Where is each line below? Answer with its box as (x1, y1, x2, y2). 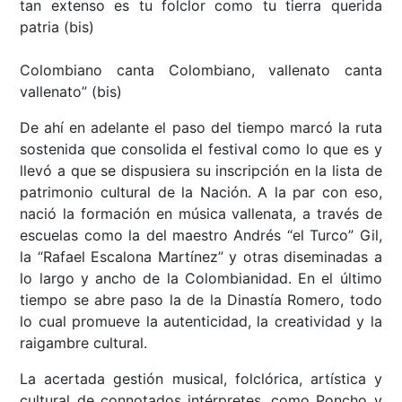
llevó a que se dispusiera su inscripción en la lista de (20, 162, 382, 180)
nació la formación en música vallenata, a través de (20, 205, 382, 223)
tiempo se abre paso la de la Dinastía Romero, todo (20, 291, 382, 310)
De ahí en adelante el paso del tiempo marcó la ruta (20, 118, 382, 137)
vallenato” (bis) (20, 83, 123, 101)
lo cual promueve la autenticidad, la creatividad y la (20, 312, 382, 331)
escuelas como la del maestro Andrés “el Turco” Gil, (20, 226, 382, 245)
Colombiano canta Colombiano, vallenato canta (20, 61, 382, 80)
